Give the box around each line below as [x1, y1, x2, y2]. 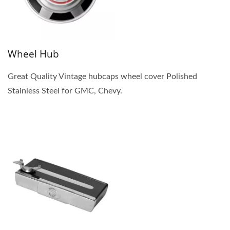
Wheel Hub [8, 47, 59, 61]
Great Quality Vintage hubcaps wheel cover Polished [8, 72, 197, 81]
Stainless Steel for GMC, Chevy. [8, 86, 122, 95]
